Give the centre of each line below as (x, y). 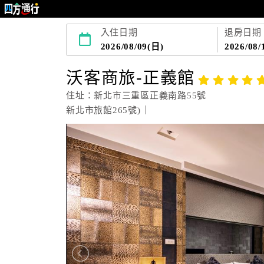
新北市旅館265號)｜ (108, 110)
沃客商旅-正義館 (131, 78)
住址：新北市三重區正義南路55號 (136, 95)
